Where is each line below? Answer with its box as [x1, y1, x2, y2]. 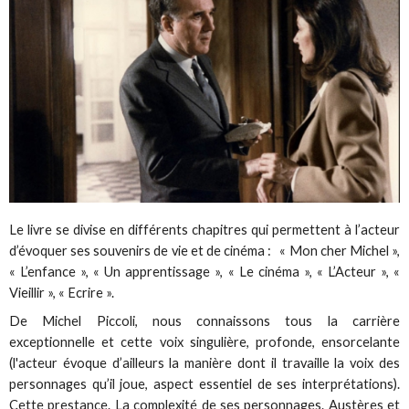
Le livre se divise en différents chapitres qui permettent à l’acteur [9, 222, 400, 238]
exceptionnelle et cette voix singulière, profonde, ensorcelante [9, 334, 400, 351]
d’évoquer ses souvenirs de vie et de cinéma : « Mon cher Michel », [9, 243, 400, 259]
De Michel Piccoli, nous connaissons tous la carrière [9, 313, 400, 330]
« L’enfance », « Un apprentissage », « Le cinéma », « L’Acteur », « [9, 264, 400, 280]
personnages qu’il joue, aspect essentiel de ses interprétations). [9, 376, 400, 393]
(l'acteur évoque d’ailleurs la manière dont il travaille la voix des [9, 355, 400, 372]
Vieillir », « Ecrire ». [9, 285, 115, 301]
